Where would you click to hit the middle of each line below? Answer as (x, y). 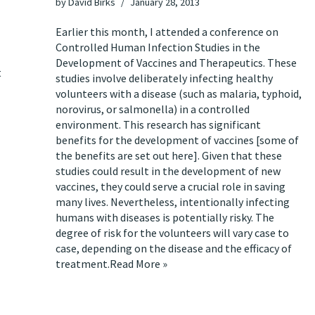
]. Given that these (238, 155)
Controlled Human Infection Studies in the (158, 47)
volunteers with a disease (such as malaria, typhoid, (179, 94)
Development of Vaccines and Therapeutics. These (176, 63)
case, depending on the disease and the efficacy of (174, 248)
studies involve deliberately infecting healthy (164, 78)
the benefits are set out (114, 155)
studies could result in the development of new (168, 171)
